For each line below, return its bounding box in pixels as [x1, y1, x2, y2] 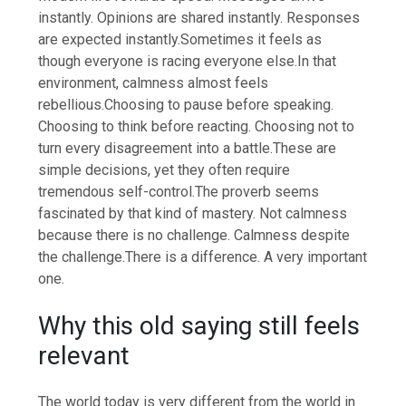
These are [273, 139, 337, 157]
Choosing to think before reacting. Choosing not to [38, 117, 355, 135]
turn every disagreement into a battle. [38, 139, 274, 157]
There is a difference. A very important [125, 247, 368, 266]
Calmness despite [234, 226, 351, 244]
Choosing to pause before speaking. [104, 95, 334, 113]
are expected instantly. [38, 30, 181, 48]
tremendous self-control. [38, 182, 196, 200]
